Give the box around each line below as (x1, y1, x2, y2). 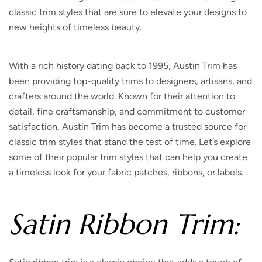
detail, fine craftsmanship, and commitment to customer (9, 106, 245, 118)
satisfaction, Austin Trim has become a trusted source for (9, 121, 246, 133)
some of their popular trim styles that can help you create (9, 151, 247, 163)
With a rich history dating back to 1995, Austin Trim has (9, 60, 237, 72)
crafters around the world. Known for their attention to (9, 91, 235, 102)
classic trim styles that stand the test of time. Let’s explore (9, 136, 251, 148)
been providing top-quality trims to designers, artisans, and (9, 75, 252, 87)
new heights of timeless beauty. (9, 22, 142, 33)
